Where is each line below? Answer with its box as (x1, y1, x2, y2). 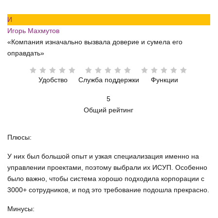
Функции (150, 76, 178, 84)
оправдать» (7, 49, 44, 57)
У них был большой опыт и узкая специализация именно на (7, 152, 199, 161)
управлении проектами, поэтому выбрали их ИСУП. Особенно (7, 163, 207, 172)
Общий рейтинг (84, 106, 134, 114)
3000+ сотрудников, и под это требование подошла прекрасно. (7, 186, 209, 194)
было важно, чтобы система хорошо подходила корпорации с (7, 175, 204, 183)
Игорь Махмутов (7, 27, 59, 35)
